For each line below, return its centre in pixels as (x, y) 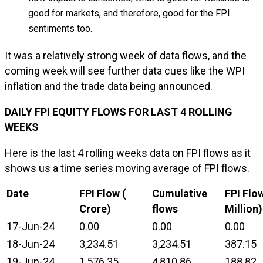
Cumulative (180, 193)
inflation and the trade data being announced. (109, 86)
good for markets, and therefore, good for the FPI (129, 13)
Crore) (95, 209)
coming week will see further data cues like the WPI (125, 71)
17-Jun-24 (31, 226)
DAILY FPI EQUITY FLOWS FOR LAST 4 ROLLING (119, 112)
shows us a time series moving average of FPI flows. (127, 168)
